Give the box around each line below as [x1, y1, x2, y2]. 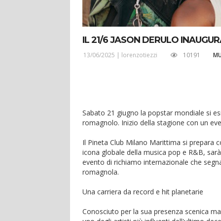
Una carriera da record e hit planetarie [82, 187, 205, 196]
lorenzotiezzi [121, 51, 158, 60]
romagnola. [82, 167, 121, 177]
